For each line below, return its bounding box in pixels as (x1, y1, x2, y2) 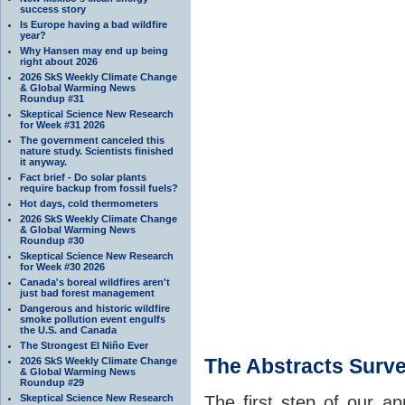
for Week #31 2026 (20, 118, 105, 130)
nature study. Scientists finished (20, 145, 174, 156)
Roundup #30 (20, 234, 84, 246)
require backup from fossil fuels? (20, 182, 178, 193)
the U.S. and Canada (20, 324, 117, 335)
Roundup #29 (20, 376, 84, 388)
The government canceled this (20, 134, 165, 146)
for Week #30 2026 (20, 260, 105, 272)
